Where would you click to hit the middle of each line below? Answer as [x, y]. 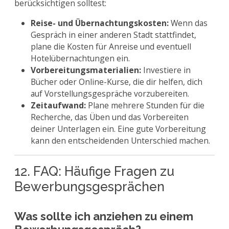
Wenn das [188, 23]
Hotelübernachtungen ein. [80, 58]
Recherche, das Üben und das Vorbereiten [110, 117]
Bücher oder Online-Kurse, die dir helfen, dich [117, 82]
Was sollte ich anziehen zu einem [104, 216]
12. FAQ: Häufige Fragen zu [94, 171]
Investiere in [166, 70]
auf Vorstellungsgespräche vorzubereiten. [110, 94]
